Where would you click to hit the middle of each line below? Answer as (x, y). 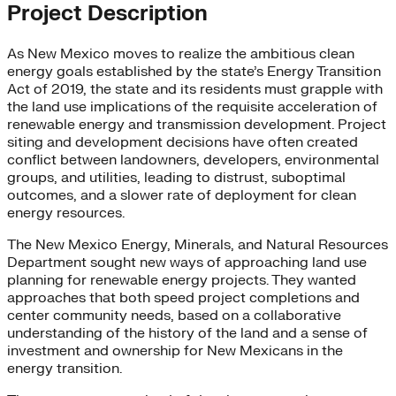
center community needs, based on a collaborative (174, 315)
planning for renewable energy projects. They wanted (182, 280)
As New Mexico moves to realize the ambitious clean (181, 53)
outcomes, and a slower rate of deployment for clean (182, 195)
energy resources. (66, 213)
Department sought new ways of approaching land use (187, 262)
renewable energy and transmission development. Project (197, 124)
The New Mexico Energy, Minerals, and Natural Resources (198, 244)
